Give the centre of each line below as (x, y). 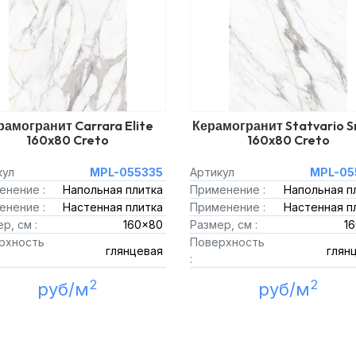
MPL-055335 (126, 172)
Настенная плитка (113, 207)
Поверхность (227, 242)
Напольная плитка (113, 190)
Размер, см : (224, 224)
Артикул (212, 172)
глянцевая (134, 250)
